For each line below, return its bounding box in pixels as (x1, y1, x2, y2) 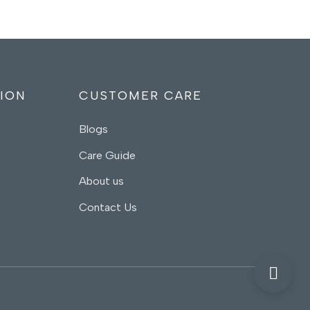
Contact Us (79, 200, 138, 214)
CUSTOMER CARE (79, 88, 203, 104)
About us (79, 174, 127, 188)
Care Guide (79, 148, 136, 162)
